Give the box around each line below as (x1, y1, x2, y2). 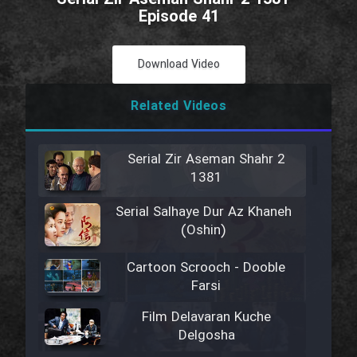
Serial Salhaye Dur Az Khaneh (115, 202, 292, 224)
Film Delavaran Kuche (142, 306, 272, 328)
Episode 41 (138, 5, 219, 29)
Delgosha (178, 324, 235, 347)
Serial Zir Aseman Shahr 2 (127, 149, 285, 171)
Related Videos (131, 96, 226, 116)
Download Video (137, 56, 220, 73)
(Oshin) (181, 220, 226, 242)
